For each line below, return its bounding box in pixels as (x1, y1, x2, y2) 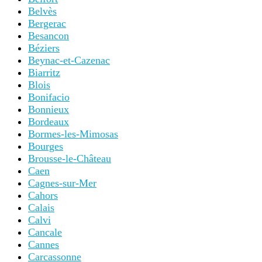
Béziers (28, 42, 60, 54)
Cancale (28, 226, 62, 239)
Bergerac (28, 18, 66, 30)
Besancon (28, 30, 69, 42)
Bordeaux (28, 116, 69, 128)
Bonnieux (28, 104, 69, 116)
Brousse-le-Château (28, 153, 111, 165)
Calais (28, 202, 54, 214)
